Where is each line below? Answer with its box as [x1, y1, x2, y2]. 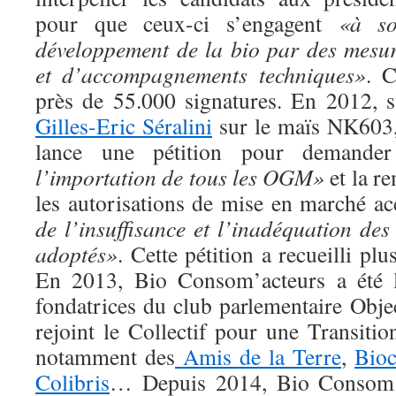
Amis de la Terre [175, 341, 341, 371]
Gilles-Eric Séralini [35, 110, 212, 141]
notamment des [35, 341, 175, 371]
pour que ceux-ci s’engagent [35, 8, 339, 38]
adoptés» [35, 239, 118, 269]
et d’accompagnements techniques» [35, 59, 366, 89]
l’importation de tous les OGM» [35, 162, 325, 192]
